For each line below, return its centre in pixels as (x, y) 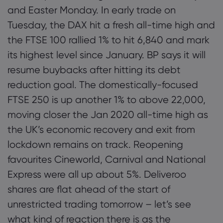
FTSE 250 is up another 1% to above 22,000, (107, 100)
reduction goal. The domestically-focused (103, 85)
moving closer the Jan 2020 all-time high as (108, 114)
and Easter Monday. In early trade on (92, 10)
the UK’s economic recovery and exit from (101, 129)
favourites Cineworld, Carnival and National (107, 159)
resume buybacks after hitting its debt (94, 70)
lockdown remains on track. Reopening (95, 144)
